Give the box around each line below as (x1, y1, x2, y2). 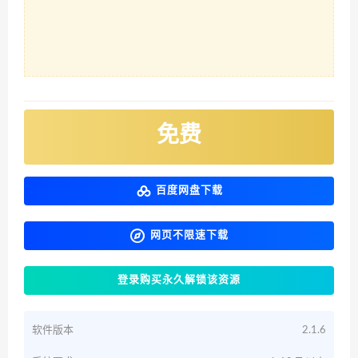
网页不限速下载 (149, 229, 229, 241)
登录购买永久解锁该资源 (117, 274, 241, 285)
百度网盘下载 (155, 185, 223, 196)
